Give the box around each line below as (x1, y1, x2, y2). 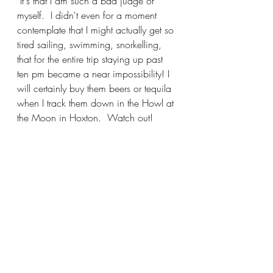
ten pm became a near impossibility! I (17, 66, 172, 80)
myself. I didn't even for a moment (17, 8, 160, 22)
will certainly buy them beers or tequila (17, 81, 174, 95)
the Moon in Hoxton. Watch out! (17, 110, 159, 124)
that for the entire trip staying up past (17, 52, 166, 66)
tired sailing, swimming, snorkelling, (17, 37, 165, 51)
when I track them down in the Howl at (17, 96, 177, 110)
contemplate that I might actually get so (17, 23, 177, 37)
